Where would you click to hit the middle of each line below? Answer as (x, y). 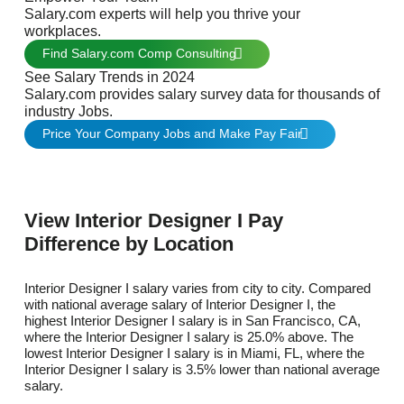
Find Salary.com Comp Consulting (141, 53)
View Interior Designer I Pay (154, 220)
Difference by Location (129, 243)
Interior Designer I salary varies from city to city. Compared (197, 289)
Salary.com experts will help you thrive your (162, 14)
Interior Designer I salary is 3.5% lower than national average (202, 370)
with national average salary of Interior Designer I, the (180, 305)
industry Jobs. (69, 111)
